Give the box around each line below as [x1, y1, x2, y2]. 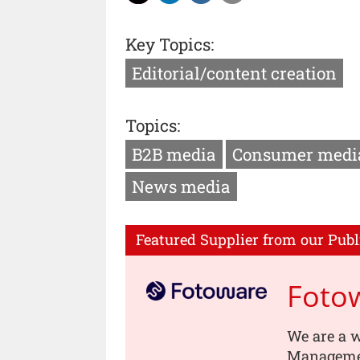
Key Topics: [125, 32, 214, 55]
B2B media [132, 143, 216, 166]
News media [132, 175, 231, 198]
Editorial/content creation [132, 61, 337, 84]
